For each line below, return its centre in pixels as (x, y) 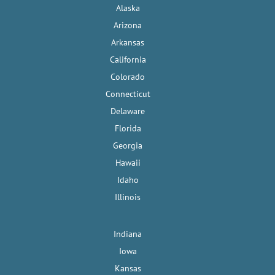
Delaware (128, 111)
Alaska (128, 8)
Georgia (128, 146)
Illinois (128, 197)
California (128, 60)
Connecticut (128, 94)
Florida (128, 129)
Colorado (128, 77)
